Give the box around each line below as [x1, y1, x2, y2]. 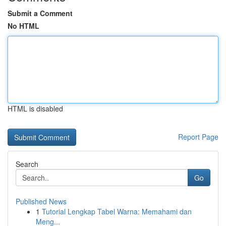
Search [16, 159, 38, 169]
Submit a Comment [8, 8, 73, 18]
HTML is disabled [8, 103, 63, 114]
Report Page [178, 132, 218, 142]
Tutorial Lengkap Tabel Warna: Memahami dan [42, 206, 192, 216]
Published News [16, 196, 67, 206]
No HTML [8, 21, 39, 31]
